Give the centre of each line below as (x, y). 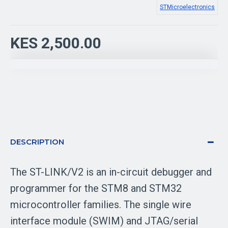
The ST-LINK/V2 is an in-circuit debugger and (111, 172)
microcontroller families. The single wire (101, 205)
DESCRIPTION (37, 142)
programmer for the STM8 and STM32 (96, 188)
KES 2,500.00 (56, 43)
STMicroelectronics (187, 7)
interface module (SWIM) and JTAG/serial (104, 221)
